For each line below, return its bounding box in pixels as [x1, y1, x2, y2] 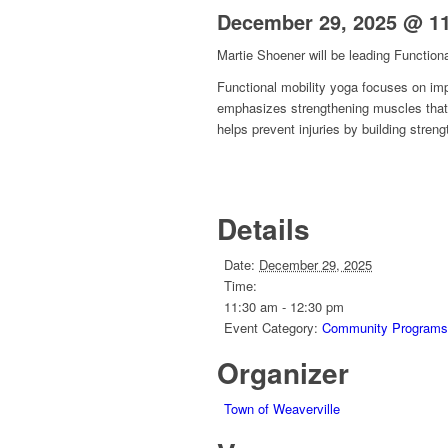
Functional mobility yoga [217, 77, 362, 97]
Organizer [217, 352, 349, 394]
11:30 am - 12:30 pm [224, 297, 344, 317]
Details [217, 208, 310, 250]
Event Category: [224, 318, 318, 338]
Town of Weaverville [224, 399, 340, 419]
